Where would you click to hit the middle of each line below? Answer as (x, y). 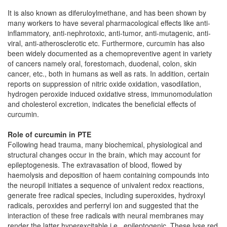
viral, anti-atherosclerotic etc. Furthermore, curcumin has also (106, 43)
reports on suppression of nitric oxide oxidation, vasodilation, (104, 84)
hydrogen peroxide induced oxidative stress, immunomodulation (110, 94)
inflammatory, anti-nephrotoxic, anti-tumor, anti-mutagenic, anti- (109, 33)
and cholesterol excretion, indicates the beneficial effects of (102, 104)
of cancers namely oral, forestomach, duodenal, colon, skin (102, 63)
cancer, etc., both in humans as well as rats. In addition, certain (108, 73)
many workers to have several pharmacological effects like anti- (109, 23)
